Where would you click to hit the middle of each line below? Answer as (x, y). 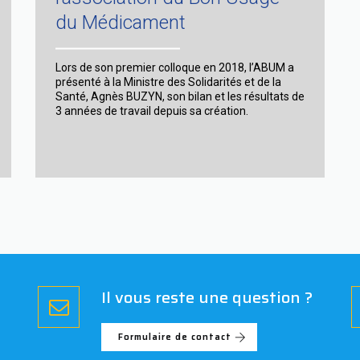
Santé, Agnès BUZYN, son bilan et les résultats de (180, 96)
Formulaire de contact (175, 337)
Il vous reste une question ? (207, 297)
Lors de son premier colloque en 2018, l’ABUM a (175, 67)
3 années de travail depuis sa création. (152, 110)
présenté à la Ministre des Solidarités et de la (168, 82)
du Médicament (121, 22)
